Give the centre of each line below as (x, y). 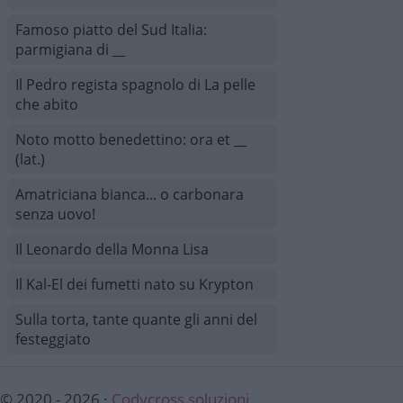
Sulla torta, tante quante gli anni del (136, 319)
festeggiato (53, 339)
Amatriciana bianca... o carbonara (130, 194)
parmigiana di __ (70, 49)
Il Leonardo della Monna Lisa (112, 249)
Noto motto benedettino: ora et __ (131, 139)
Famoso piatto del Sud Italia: (111, 30)
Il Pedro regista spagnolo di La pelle (135, 85)
